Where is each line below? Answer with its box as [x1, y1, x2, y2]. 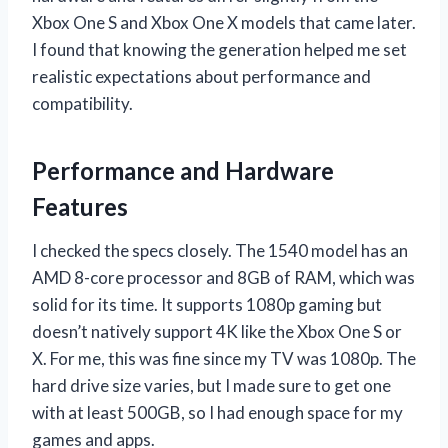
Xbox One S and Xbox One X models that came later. [32, 12, 416, 34]
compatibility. [32, 93, 133, 115]
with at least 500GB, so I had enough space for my [32, 402, 403, 424]
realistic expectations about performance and [32, 66, 371, 88]
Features [32, 192, 128, 222]
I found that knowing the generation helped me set [32, 39, 407, 61]
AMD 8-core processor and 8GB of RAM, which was [32, 267, 415, 289]
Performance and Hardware [32, 156, 334, 186]
